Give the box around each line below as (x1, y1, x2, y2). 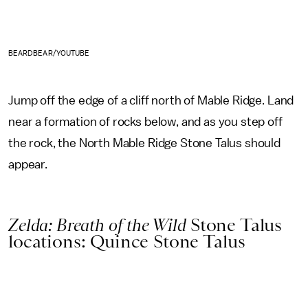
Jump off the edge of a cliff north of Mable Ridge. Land (8, 93, 294, 107)
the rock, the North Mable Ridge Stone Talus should (8, 136, 280, 149)
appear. (8, 157, 50, 170)
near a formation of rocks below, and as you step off (8, 115, 283, 128)
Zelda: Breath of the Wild (8, 214, 190, 235)
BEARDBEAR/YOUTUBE (8, 49, 90, 57)
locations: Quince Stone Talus (8, 230, 245, 252)
